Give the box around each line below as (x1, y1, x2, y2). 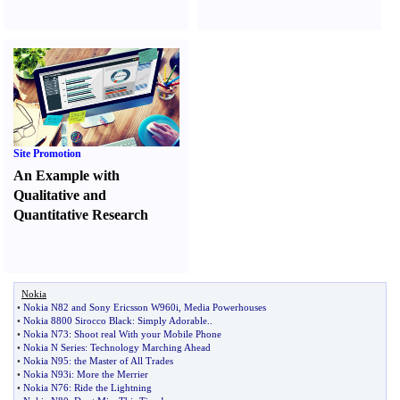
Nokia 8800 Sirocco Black (23, 315, 132, 326)
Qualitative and (13, 187, 106, 203)
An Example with (13, 168, 120, 183)
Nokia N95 (23, 355, 69, 366)
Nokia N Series (23, 342, 85, 353)
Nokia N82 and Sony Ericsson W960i (23, 302, 179, 312)
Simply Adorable (137, 315, 207, 326)
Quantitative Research (13, 207, 148, 222)
